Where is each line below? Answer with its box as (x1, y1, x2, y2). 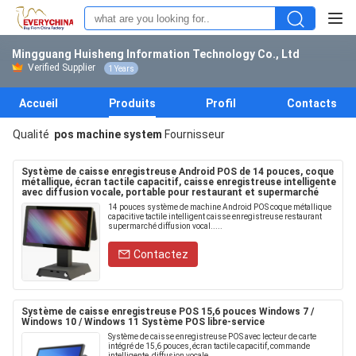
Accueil (19, 97, 58, 110)
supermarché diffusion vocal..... (108, 222, 222, 230)
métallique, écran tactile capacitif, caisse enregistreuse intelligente (21, 176, 336, 188)
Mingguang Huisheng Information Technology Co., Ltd (12, 48, 300, 60)
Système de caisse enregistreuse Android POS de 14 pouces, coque (21, 166, 334, 177)
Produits (108, 97, 156, 110)
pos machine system (54, 128, 162, 141)
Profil (206, 97, 237, 110)
